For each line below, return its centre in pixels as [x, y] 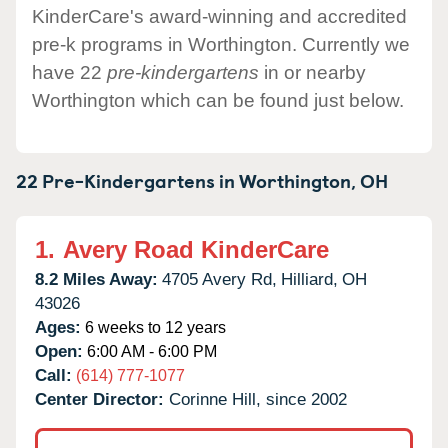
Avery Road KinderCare [196, 249]
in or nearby [312, 72]
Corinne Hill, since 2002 [258, 399]
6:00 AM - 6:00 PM [150, 351]
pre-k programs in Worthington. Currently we [221, 44]
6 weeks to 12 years [153, 327]
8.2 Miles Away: [96, 279]
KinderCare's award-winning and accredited [219, 16]
